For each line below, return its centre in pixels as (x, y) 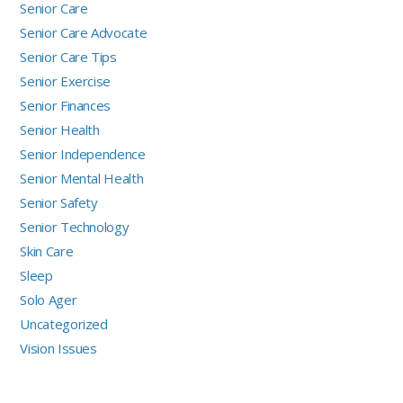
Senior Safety (59, 203)
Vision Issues (58, 349)
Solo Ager (49, 300)
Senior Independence (83, 154)
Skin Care (47, 251)
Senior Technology (75, 227)
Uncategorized (64, 324)
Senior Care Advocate (84, 33)
